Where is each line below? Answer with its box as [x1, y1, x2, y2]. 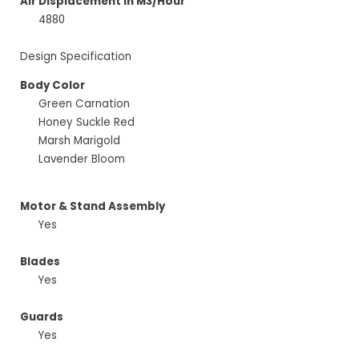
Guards [20, 309, 63, 325]
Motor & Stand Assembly [20, 199, 165, 215]
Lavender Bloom [38, 151, 126, 167]
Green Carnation [38, 96, 131, 112]
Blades [20, 254, 60, 270]
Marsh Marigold [38, 133, 121, 149]
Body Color [20, 78, 85, 94]
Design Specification [20, 48, 131, 64]
